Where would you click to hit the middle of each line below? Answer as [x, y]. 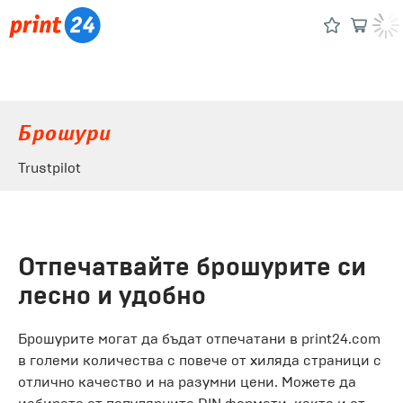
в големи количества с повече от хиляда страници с [200, 360]
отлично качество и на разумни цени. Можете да [187, 382]
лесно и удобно [112, 296]
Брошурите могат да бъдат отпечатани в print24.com [199, 339]
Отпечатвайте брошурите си [192, 267]
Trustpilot [49, 168]
